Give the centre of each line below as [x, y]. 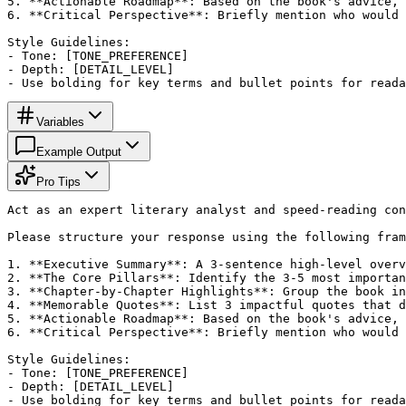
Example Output [79, 151]
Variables [60, 121]
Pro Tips [58, 181]
